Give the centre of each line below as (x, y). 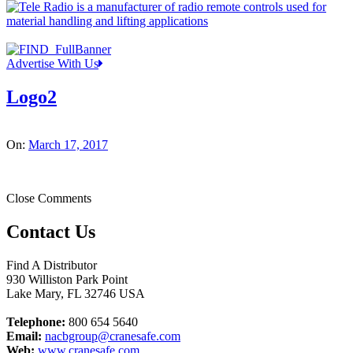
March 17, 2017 (68, 145)
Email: (24, 336)
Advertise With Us (52, 64)
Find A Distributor (52, 266)
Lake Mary (33, 294)
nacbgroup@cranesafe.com (113, 336)
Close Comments (49, 199)
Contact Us (51, 232)
